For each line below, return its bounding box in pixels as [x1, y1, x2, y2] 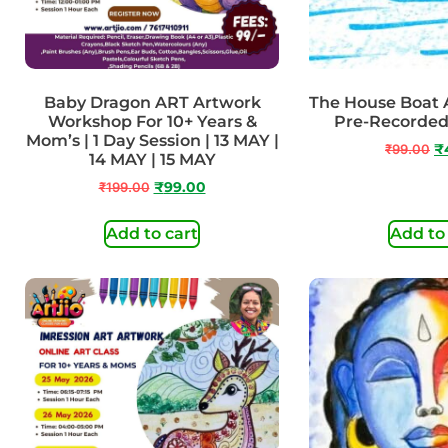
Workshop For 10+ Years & [47, 111, 257, 131]
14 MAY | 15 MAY [88, 149, 216, 169]
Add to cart [106, 223, 198, 243]
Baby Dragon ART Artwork [43, 92, 261, 112]
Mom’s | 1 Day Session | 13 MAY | [25, 130, 279, 150]
